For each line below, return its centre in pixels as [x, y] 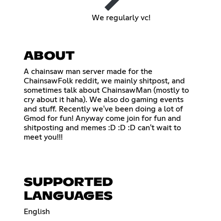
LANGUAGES [68, 197]
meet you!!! [43, 137]
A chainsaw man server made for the [88, 72]
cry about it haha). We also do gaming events [104, 100]
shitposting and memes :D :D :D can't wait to [102, 128]
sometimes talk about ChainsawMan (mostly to [106, 91]
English [37, 212]
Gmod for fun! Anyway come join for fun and [102, 119]
